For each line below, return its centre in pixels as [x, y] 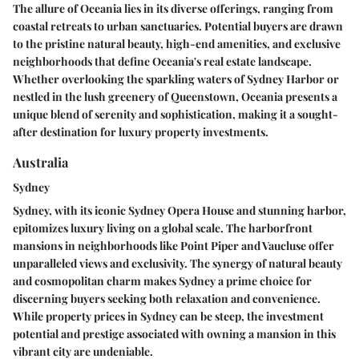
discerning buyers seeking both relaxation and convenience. [167, 299]
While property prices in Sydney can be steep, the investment [168, 317]
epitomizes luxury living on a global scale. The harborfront [163, 228]
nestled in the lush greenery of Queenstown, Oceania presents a [175, 97]
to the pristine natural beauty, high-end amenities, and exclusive [177, 44]
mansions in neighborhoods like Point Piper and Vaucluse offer [173, 246]
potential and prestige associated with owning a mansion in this [174, 334]
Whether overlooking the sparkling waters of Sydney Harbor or [176, 79]
